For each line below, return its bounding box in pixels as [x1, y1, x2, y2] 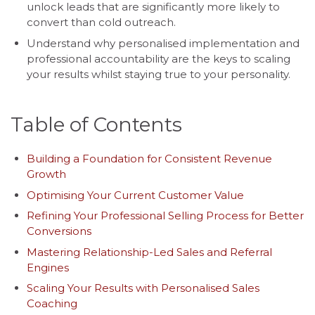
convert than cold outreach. [26, 15, 176, 30]
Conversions [26, 224, 91, 238]
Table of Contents [11, 112, 182, 136]
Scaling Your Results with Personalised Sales [26, 281, 259, 295]
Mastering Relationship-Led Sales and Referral [26, 245, 272, 259]
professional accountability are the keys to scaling [26, 51, 290, 65]
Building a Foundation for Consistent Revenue [26, 152, 272, 166]
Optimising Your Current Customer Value [26, 188, 244, 202]
